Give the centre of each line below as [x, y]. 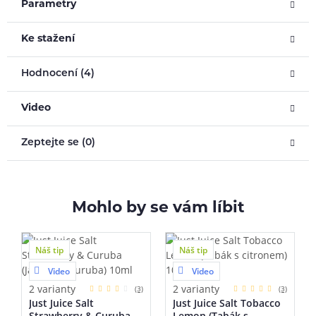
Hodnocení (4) [58, 74]
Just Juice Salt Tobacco [227, 303]
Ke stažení [48, 39]
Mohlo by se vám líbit [158, 209]
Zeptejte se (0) [58, 143]
